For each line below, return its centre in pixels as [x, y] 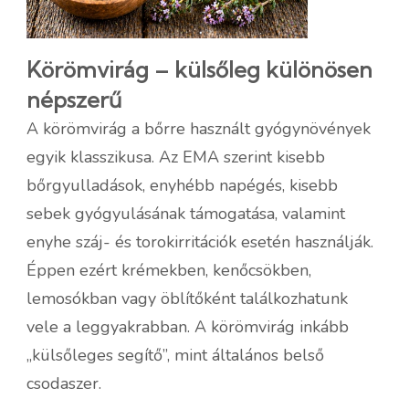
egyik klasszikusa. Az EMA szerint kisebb [176, 157]
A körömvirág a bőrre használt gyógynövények [199, 128]
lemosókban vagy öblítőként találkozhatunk [187, 298]
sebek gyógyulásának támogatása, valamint [186, 213]
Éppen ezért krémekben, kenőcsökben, [169, 270]
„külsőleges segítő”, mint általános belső [175, 355]
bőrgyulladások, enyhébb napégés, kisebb [182, 185]
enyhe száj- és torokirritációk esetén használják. [200, 241]
